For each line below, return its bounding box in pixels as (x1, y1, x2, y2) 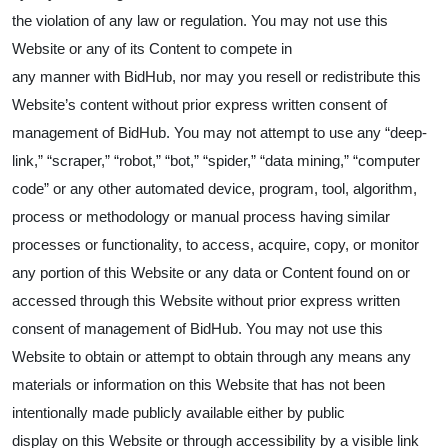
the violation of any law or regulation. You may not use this (12, 12, 388, 29)
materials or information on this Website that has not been (12, 376, 385, 393)
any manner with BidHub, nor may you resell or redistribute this (12, 68, 421, 85)
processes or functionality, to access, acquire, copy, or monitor (12, 236, 419, 253)
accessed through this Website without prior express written (12, 292, 400, 309)
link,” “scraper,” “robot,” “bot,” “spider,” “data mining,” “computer (12, 152, 420, 169)
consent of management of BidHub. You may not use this (12, 320, 383, 337)
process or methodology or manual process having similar (12, 208, 390, 225)
